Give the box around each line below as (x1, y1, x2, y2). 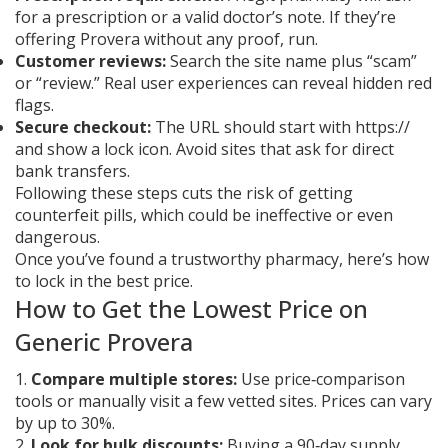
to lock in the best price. (15, 270, 193, 292)
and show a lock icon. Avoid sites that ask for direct (15, 138, 394, 160)
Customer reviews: (15, 50, 166, 72)
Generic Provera (15, 325, 193, 358)
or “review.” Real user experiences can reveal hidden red (15, 72, 432, 94)
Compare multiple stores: (31, 368, 237, 390)
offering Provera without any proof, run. (15, 28, 318, 50)
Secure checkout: (15, 116, 151, 138)
